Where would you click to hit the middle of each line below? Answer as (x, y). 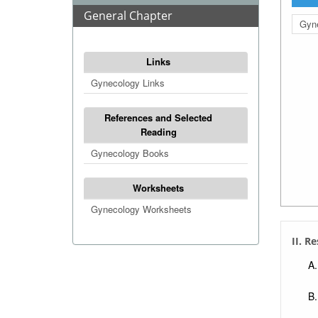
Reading (158, 132)
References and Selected (159, 117)
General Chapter (128, 16)
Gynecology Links (128, 83)
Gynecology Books (130, 153)
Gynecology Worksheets (141, 209)
